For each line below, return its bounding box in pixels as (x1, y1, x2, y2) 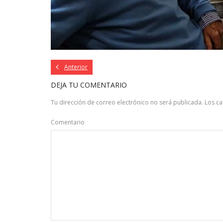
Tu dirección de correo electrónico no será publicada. (51, 98, 203, 107)
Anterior (64, 63, 88, 71)
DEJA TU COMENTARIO (51, 80, 127, 90)
